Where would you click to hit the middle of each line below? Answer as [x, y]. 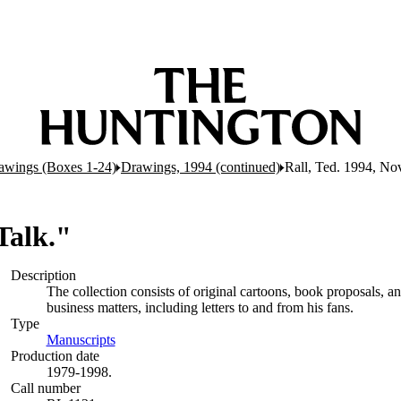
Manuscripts [81, 340]
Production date [55, 356]
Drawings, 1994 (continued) [200, 167]
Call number [45, 388]
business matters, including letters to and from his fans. [200, 307]
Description [43, 275]
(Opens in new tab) [169, 340]
